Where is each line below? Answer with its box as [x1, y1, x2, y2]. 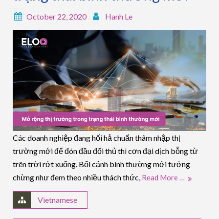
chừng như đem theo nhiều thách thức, [13, 173, 142, 182]
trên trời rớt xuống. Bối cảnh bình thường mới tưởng [13, 159, 191, 169]
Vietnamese [38, 195, 78, 205]
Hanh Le [105, 12, 133, 22]
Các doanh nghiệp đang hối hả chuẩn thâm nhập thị [13, 133, 181, 143]
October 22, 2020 [26, 12, 87, 22]
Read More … [142, 173, 185, 182]
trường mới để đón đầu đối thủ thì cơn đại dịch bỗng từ [13, 146, 198, 156]
